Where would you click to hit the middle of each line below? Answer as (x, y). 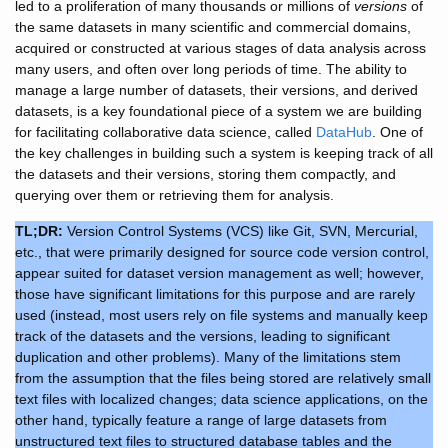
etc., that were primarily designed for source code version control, (222, 252)
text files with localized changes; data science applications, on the (221, 399)
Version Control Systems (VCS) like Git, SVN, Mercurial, (240, 231)
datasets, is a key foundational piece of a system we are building (218, 111)
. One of (397, 132)
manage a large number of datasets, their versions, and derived (216, 90)
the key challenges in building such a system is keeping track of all (224, 153)
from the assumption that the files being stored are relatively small (223, 378)
